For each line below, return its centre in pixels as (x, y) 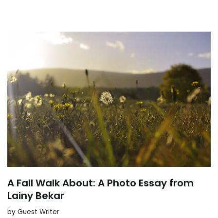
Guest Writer (38, 212)
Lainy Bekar (36, 195)
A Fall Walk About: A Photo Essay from (100, 183)
